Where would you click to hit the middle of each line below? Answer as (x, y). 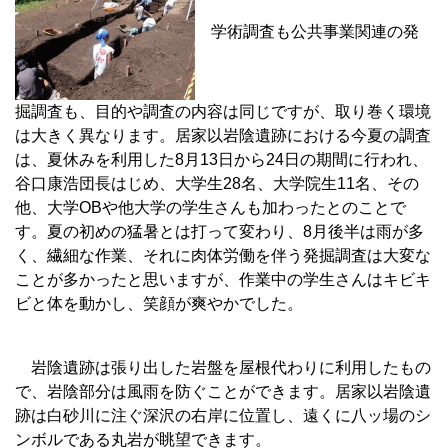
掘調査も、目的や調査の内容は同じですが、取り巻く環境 (223, 112)
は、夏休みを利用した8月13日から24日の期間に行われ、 (221, 160)
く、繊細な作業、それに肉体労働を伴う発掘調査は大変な (223, 256)
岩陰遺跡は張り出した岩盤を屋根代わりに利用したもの (223, 368)
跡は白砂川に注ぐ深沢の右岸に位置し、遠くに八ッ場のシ (223, 416)
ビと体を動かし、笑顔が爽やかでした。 (159, 304)
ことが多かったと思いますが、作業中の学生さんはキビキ (223, 280)
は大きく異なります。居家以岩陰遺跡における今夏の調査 (223, 136)
